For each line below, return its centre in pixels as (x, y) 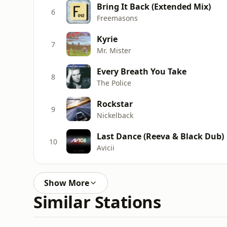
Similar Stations (97, 202)
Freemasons (117, 18)
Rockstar (115, 104)
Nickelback (115, 115)
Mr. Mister (114, 50)
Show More (67, 183)
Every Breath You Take (142, 71)
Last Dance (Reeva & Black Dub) (160, 136)
